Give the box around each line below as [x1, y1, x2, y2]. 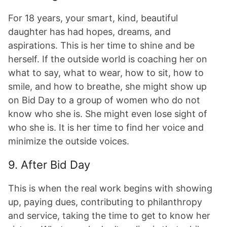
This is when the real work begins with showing [8, 183, 212, 194]
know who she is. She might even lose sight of [8, 108, 207, 119]
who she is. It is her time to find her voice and [8, 122, 204, 133]
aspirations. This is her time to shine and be [8, 40, 195, 51]
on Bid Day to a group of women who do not [8, 95, 200, 105]
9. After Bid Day [8, 158, 90, 171]
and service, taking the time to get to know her [8, 210, 210, 221]
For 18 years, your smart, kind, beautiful [8, 13, 178, 23]
